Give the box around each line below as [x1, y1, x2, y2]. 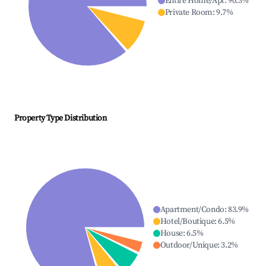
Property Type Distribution [14, 113, 107, 124]
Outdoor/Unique [160, 240, 218, 251]
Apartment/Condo [160, 204, 224, 216]
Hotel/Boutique [160, 216, 215, 227]
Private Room [164, 7, 213, 18]
